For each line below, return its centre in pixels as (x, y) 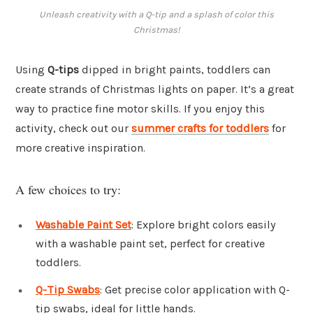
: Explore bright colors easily (204, 224)
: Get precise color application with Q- (195, 290)
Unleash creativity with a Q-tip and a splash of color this (156, 15)
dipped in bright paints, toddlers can (175, 70)
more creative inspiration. (80, 148)
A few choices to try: (68, 189)
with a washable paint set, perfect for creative (150, 243)
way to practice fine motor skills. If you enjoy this (140, 109)
